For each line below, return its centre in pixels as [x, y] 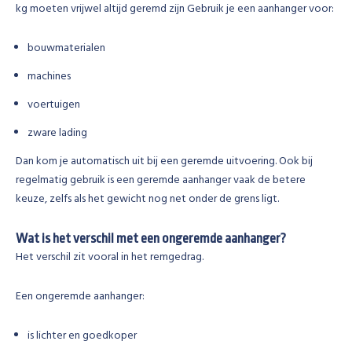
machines [49, 77]
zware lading [57, 133]
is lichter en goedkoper [82, 336]
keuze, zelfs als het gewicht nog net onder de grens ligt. [147, 199]
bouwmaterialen [66, 48]
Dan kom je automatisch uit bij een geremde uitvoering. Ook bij [164, 161]
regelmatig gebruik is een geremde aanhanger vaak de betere [161, 180]
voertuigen [54, 105]
